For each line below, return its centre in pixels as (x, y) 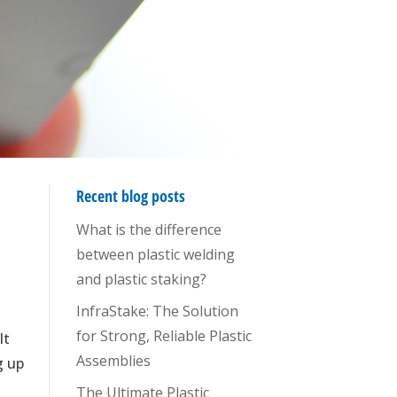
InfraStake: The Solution (157, 311)
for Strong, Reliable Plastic (163, 335)
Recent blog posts (130, 195)
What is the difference (148, 229)
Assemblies (113, 360)
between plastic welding (155, 254)
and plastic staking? (141, 279)
